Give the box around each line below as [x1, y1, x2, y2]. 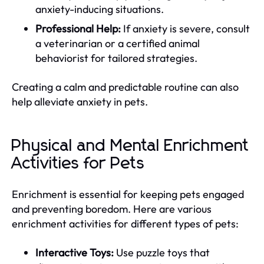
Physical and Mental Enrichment [12, 137, 249, 154]
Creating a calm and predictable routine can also [12, 80, 239, 94]
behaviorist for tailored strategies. [35, 51, 197, 65]
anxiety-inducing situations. [35, 2, 164, 16]
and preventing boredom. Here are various [12, 202, 212, 216]
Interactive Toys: [35, 245, 114, 259]
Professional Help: [35, 21, 121, 35]
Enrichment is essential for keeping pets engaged [12, 187, 244, 201]
